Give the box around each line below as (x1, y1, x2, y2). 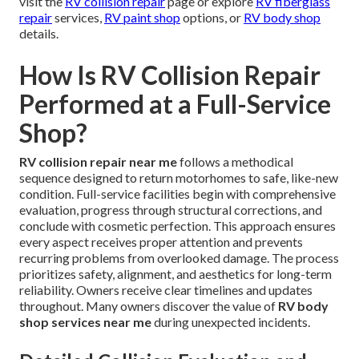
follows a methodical (177, 154, 293, 170)
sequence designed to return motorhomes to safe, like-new (19, 170, 338, 186)
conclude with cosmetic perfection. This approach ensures (19, 218, 336, 234)
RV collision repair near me (19, 154, 177, 170)
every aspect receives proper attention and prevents (19, 234, 303, 250)
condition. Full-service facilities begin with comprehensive (19, 186, 336, 202)
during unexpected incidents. (151, 314, 310, 330)
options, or (180, 10, 244, 26)
